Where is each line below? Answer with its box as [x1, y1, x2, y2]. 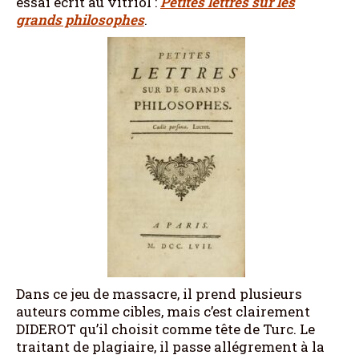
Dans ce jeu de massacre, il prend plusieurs [16, 284, 302, 303]
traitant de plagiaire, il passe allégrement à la [16, 337, 325, 356]
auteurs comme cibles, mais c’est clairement [16, 301, 310, 321]
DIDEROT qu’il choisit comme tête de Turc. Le [16, 319, 315, 338]
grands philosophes [16, 10, 144, 29]
